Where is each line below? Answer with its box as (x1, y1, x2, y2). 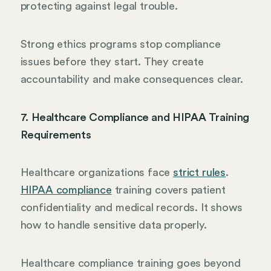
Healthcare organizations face (20, 167, 174, 178)
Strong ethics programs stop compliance (20, 39, 221, 50)
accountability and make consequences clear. (20, 74, 243, 85)
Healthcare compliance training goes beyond (20, 257, 241, 269)
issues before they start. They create (20, 56, 204, 68)
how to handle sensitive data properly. (20, 220, 207, 231)
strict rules (173, 167, 226, 178)
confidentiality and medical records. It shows (20, 202, 243, 214)
